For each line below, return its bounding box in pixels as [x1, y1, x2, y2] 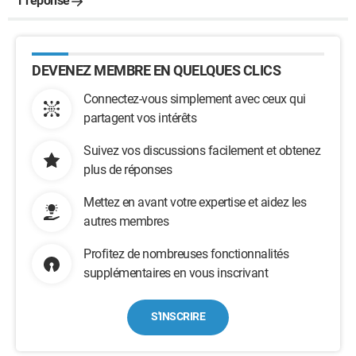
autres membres [83, 214, 168, 229]
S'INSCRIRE [151, 310, 205, 323]
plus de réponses [83, 162, 172, 177]
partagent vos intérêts [83, 110, 196, 126]
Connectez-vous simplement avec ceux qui [83, 91, 306, 106]
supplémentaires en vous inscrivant [83, 265, 268, 281]
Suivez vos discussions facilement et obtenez [83, 143, 320, 158]
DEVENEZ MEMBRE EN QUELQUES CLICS [32, 62, 281, 79]
